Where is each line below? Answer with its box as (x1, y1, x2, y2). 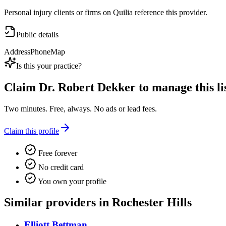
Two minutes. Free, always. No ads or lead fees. (4, 104, 157, 113)
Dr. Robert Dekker (39, 80, 136, 94)
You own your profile (36, 177, 106, 186)
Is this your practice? (16, 61, 82, 70)
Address (4, 47, 30, 56)
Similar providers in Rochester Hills (4, 196, 192, 209)
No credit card (36, 162, 84, 172)
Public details (16, 30, 59, 39)
